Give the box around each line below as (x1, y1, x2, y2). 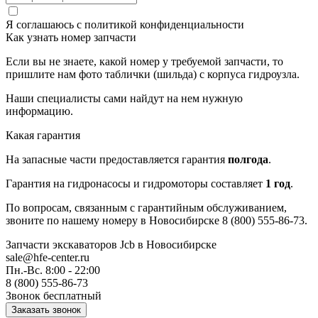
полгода (228, 153, 268, 165)
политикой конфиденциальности (84, 18, 244, 31)
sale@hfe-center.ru (6, 251, 89, 263)
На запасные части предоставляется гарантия (6, 153, 228, 165)
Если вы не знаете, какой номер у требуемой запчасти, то (6, 55, 283, 67)
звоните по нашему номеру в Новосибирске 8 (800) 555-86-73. (6, 214, 307, 226)
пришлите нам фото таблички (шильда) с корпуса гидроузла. (6, 68, 300, 80)
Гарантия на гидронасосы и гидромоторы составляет (6, 177, 265, 190)
